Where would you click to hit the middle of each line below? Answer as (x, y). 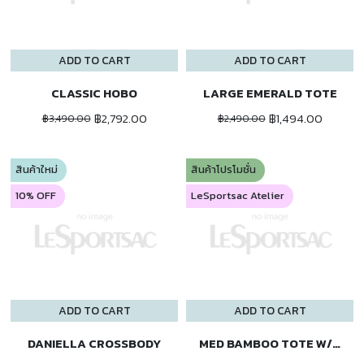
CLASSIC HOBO (94, 93)
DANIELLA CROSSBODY (94, 343)
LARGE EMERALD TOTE (270, 93)
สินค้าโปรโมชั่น (223, 169)
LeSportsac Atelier (238, 195)
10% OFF (36, 195)
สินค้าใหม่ (37, 169)
